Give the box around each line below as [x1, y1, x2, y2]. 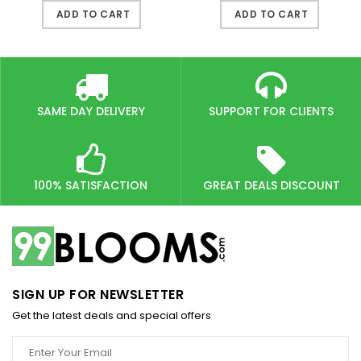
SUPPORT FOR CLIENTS [209, 103, 334, 119]
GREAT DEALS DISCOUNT [202, 177, 340, 193]
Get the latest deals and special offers [12, 308, 211, 323]
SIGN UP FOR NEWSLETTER [12, 285, 184, 304]
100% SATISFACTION [34, 177, 147, 193]
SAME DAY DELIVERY [36, 103, 145, 119]
